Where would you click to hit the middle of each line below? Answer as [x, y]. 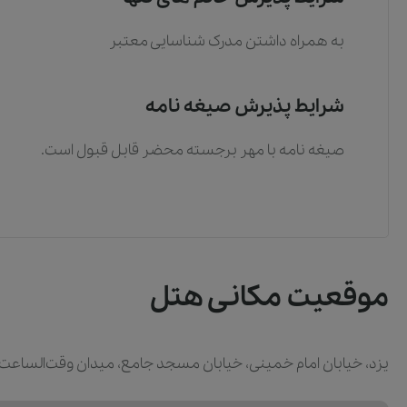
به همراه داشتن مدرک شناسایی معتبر [227, 42]
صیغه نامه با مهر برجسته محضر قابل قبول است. [193, 151]
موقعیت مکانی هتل [269, 298]
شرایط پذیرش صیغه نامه [245, 107]
